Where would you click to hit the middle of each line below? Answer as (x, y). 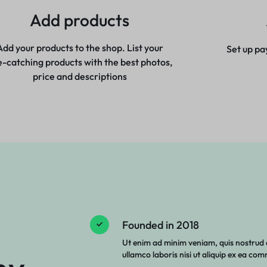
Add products (80, 20)
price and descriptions (80, 77)
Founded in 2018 (160, 225)
